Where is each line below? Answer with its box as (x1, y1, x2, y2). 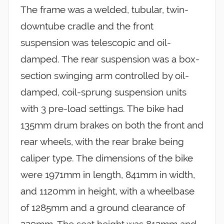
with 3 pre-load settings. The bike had (20, 103, 183, 114)
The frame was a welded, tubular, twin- (20, 4, 188, 15)
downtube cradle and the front (20, 20, 153, 32)
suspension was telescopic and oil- (20, 37, 171, 48)
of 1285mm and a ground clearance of (20, 202, 185, 213)
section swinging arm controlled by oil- (20, 70, 189, 81)
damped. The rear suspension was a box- (20, 53, 199, 65)
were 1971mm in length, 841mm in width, (20, 169, 195, 180)
